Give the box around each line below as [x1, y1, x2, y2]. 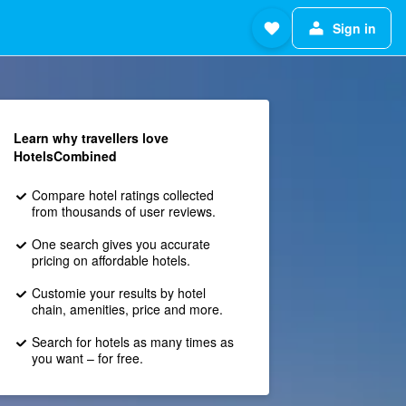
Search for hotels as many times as [31, 333, 234, 351]
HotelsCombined [13, 147, 117, 165]
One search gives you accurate [31, 235, 210, 253]
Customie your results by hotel [31, 284, 206, 302]
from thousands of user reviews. [31, 202, 216, 220]
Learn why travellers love [13, 129, 169, 147]
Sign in [333, 18, 376, 37]
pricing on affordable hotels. [31, 251, 190, 269]
